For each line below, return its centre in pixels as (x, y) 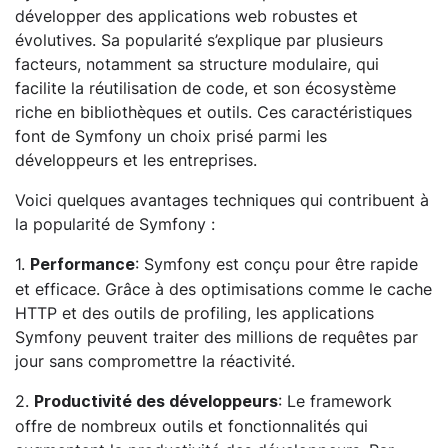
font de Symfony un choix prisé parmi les (171, 136)
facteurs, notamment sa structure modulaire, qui (197, 64)
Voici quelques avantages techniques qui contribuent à (222, 200)
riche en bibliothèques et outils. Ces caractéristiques (213, 112)
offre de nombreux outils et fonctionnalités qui (191, 426)
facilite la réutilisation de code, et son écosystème (205, 88)
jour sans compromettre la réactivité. (155, 361)
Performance (82, 265)
